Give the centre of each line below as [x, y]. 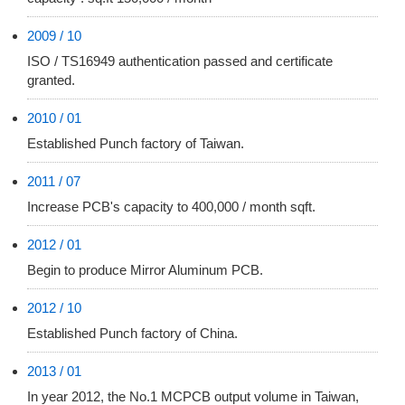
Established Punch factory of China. [132, 334]
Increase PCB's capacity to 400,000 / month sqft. [171, 207]
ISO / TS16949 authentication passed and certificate [180, 61]
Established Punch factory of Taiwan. [136, 144]
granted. [51, 80]
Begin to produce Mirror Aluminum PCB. [145, 270]
